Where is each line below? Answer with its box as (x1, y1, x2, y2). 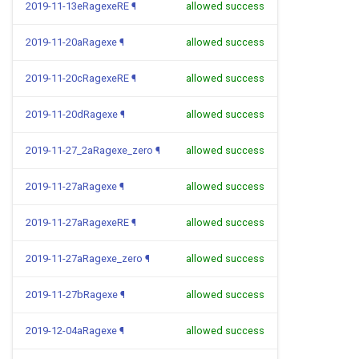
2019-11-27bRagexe (26, 288, 118, 301)
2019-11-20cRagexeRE (26, 72, 129, 84)
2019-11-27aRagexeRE (26, 216, 129, 228)
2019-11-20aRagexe (26, 36, 117, 48)
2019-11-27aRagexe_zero (26, 252, 143, 264)
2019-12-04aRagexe (26, 325, 117, 337)
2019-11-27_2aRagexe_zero (26, 144, 153, 156)
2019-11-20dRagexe (26, 108, 118, 120)
